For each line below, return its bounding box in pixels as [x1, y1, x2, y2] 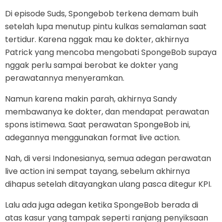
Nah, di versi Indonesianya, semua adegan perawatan [5, 153, 211, 165]
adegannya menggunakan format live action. [5, 132, 180, 144]
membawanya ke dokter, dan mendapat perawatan [5, 106, 209, 118]
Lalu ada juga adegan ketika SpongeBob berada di [5, 199, 198, 211]
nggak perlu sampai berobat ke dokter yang [5, 59, 178, 71]
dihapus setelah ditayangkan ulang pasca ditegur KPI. [5, 178, 212, 190]
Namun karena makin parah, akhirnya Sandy [5, 93, 177, 105]
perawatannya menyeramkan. [5, 72, 124, 84]
